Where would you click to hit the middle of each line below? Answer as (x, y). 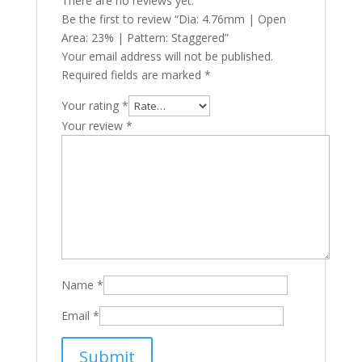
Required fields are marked (133, 75)
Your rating (91, 106)
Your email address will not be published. (167, 57)
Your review (93, 126)
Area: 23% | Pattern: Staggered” (145, 38)
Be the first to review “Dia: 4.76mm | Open (173, 19)
